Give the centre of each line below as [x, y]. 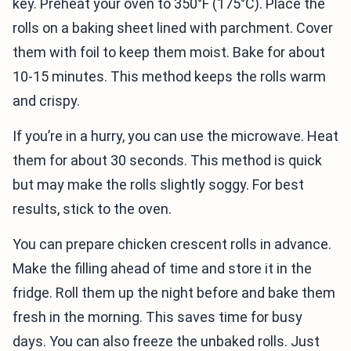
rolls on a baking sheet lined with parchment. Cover [173, 28]
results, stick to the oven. [92, 209]
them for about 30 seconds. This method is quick [167, 161]
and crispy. [46, 101]
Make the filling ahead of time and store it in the [162, 269]
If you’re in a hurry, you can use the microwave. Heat [175, 136]
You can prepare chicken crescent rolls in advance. [172, 244]
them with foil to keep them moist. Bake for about [169, 52]
